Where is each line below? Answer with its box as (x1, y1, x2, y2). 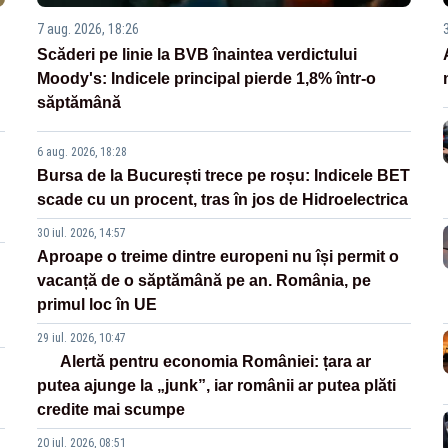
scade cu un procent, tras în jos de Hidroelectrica (37, 191, 409, 209)
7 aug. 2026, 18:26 (37, 21, 140, 38)
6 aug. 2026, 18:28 (37, 145, 128, 160)
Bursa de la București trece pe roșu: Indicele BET (37, 167, 411, 185)
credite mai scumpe (37, 401, 186, 419)
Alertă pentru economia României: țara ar (59, 353, 371, 371)
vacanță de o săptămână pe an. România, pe (37, 272, 372, 290)
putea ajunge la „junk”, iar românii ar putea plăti (37, 377, 397, 395)
